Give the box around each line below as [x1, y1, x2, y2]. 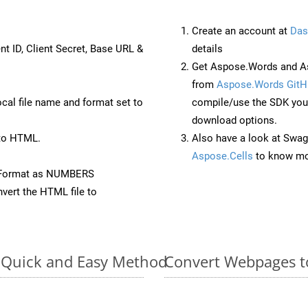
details [192, 42, 223, 55]
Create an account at [192, 24, 290, 37]
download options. [192, 113, 277, 126]
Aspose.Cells [192, 149, 253, 162]
